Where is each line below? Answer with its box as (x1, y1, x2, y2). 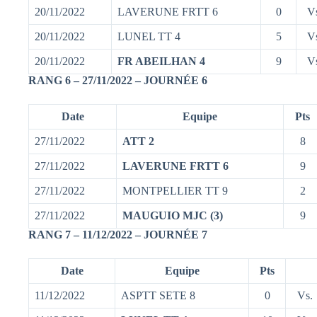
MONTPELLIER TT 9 (122, 184, 228, 197)
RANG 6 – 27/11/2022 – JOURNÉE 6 (28, 74, 207, 86)
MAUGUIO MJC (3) (122, 209, 223, 221)
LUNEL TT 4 (117, 30, 180, 42)
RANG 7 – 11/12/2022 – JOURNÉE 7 (28, 228, 207, 241)
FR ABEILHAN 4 (117, 54, 205, 67)
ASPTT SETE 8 (121, 289, 195, 301)
